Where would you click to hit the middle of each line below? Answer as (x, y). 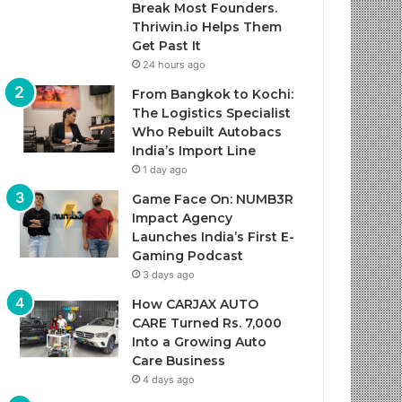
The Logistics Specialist (212, 113)
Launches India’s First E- (214, 237)
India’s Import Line (194, 151)
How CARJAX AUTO (196, 304)
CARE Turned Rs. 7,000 (207, 323)
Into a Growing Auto (200, 342)
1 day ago (166, 170)
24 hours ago (175, 65)
